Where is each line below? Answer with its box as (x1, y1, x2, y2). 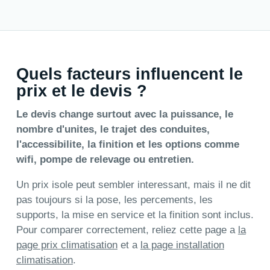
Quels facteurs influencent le (16, 64, 243, 84)
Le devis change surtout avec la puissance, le (16, 108, 233, 121)
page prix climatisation (16, 239, 118, 251)
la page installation (140, 239, 224, 251)
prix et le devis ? (16, 81, 147, 101)
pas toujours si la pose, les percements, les (16, 194, 213, 206)
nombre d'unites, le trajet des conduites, (16, 124, 210, 136)
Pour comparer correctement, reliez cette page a (16, 224, 238, 236)
